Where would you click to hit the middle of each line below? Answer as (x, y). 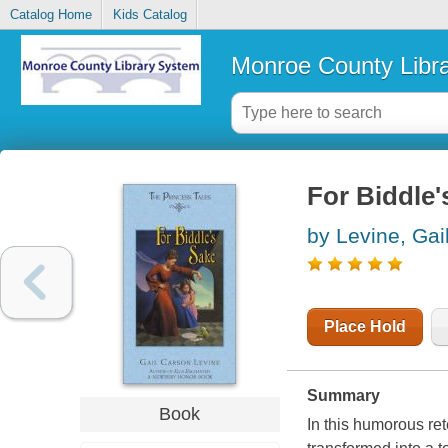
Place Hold (364, 327)
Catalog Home (50, 15)
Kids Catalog (149, 15)
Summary (343, 396)
